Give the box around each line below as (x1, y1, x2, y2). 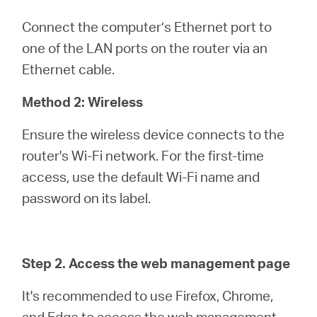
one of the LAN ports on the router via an (22, 39, 268, 57)
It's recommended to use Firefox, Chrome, (22, 287, 274, 304)
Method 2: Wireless (22, 93, 144, 110)
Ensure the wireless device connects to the (22, 125, 285, 143)
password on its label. (22, 189, 151, 207)
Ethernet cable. (22, 60, 115, 78)
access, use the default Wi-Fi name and (22, 168, 260, 185)
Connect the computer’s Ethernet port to (22, 18, 272, 35)
